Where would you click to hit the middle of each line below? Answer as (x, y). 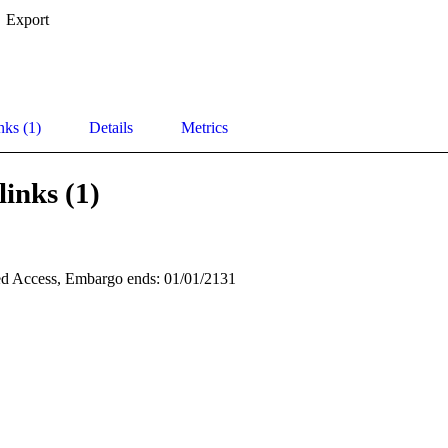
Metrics (204, 128)
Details (111, 128)
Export (27, 20)
